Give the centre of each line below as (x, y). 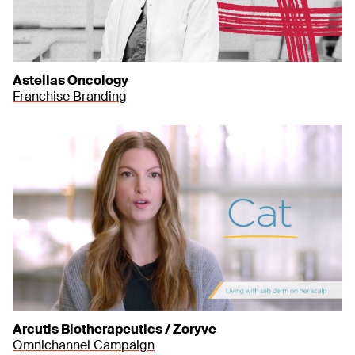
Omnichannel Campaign (84, 345)
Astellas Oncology (71, 80)
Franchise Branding (70, 96)
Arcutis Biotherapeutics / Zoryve (115, 329)
